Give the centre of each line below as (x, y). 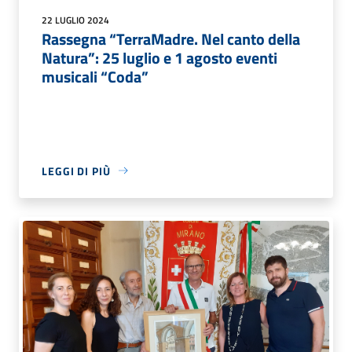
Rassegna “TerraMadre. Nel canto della (171, 38)
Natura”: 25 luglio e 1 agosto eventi (159, 57)
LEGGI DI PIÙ (76, 170)
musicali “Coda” (95, 76)
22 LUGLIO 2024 (75, 20)
